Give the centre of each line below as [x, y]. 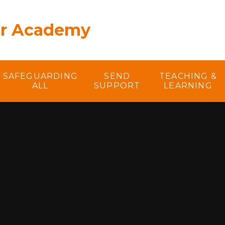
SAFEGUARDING [40, 76]
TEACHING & [188, 76]
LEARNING [188, 86]
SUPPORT [117, 86]
